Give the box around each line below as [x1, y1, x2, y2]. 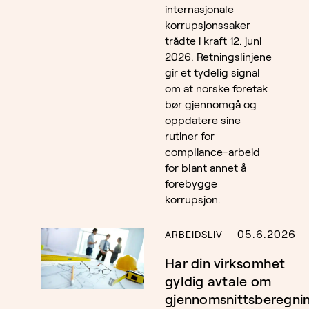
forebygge [165, 178, 217, 190]
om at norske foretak [165, 83, 268, 95]
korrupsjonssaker [165, 19, 250, 32]
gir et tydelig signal [165, 67, 260, 79]
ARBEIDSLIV [165, 229, 223, 241]
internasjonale [165, 3, 234, 16]
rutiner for [165, 130, 215, 143]
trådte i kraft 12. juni [165, 35, 261, 48]
